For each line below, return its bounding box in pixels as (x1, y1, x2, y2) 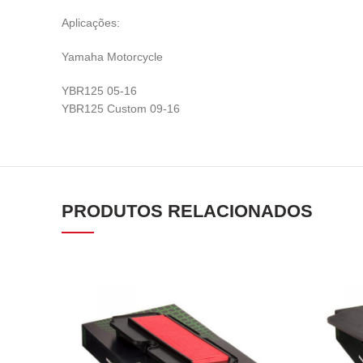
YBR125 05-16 (62, 84, 137, 97)
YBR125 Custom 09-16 (62, 102, 180, 115)
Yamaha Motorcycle (62, 50, 163, 63)
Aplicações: (62, 16, 120, 29)
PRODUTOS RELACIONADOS (62, 201, 313, 221)
